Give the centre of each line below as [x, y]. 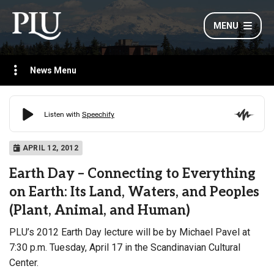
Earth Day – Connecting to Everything [132, 174]
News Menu [53, 70]
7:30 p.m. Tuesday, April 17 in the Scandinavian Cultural [125, 248]
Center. [24, 263]
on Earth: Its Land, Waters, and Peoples [134, 192]
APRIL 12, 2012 [49, 148]
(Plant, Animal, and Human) [100, 211]
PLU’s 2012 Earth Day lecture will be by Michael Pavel [124, 232]
